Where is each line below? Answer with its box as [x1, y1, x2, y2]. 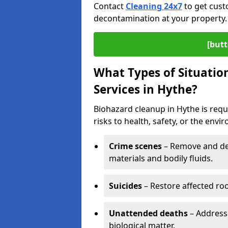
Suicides [109, 180, 142, 191]
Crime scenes [109, 140, 162, 152]
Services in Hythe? [94, 81, 197, 97]
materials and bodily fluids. [109, 153, 213, 164]
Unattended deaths [109, 208, 188, 219]
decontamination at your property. [94, 13, 227, 24]
